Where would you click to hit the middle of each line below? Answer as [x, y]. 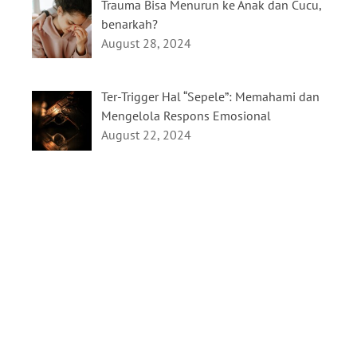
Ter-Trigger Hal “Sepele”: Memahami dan [210, 97]
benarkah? [129, 24]
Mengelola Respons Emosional [186, 116]
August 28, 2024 [146, 43]
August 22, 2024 [146, 135]
